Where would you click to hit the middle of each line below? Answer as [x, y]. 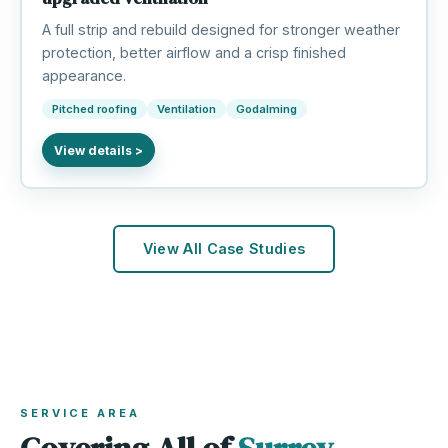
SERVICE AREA [80, 412]
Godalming [266, 109]
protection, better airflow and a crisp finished [193, 53]
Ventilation [186, 109]
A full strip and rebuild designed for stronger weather [220, 30]
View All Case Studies [224, 249]
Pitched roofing [94, 109]
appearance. [83, 76]
